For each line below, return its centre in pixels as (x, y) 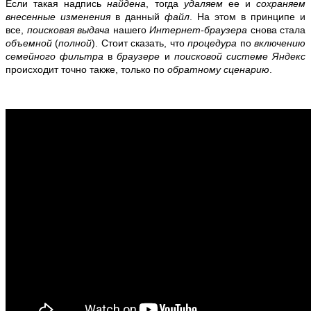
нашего (129, 30)
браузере (141, 57)
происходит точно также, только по (86, 70)
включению (280, 43)
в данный (137, 17)
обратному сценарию (218, 70)
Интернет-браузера (198, 30)
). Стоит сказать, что (140, 43)
